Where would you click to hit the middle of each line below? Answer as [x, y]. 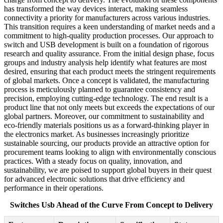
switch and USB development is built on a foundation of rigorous [106, 45]
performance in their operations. [54, 188]
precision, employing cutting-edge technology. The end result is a [106, 99]
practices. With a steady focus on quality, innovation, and [93, 161]
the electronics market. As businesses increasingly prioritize [97, 134]
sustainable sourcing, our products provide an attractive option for [107, 143]
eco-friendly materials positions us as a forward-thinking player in [107, 125]
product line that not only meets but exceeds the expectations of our [109, 108]
